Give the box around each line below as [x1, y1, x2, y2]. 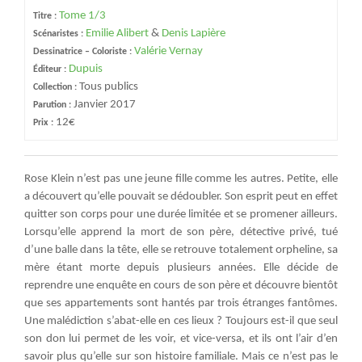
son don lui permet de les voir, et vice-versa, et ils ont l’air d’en [24, 333, 338, 345]
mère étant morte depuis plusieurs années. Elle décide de [24, 262, 338, 274]
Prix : [33, 118, 56, 128]
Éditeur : [33, 65, 69, 74]
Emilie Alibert [86, 27, 149, 40]
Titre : [33, 11, 59, 21]
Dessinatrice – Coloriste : [33, 47, 134, 57]
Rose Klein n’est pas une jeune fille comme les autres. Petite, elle [24, 173, 338, 185]
